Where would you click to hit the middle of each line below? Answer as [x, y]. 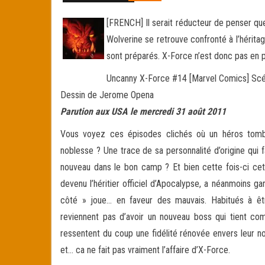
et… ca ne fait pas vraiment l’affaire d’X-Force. [145, 250]
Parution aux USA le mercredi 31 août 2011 [143, 112]
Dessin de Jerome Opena [107, 95]
